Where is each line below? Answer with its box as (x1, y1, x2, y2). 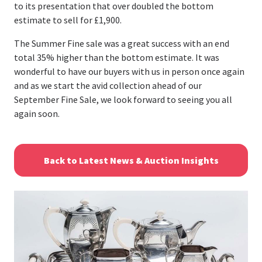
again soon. (14, 107, 60, 119)
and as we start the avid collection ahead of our (14, 79, 202, 91)
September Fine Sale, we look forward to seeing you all (14, 93, 232, 105)
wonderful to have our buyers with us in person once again (14, 65, 244, 77)
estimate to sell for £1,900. (14, 13, 122, 26)
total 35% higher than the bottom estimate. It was (14, 51, 219, 63)
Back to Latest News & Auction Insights (43, 154, 219, 166)
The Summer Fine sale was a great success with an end (14, 37, 229, 49)
